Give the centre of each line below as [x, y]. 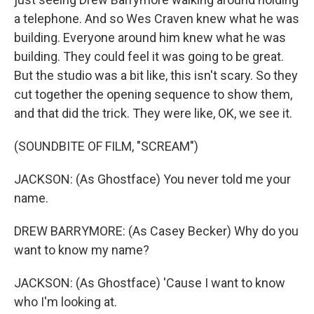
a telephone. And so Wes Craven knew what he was [157, 19]
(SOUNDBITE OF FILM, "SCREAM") [106, 146]
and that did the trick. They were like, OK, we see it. [153, 113]
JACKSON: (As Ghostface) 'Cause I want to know [150, 283]
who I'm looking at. [66, 302]
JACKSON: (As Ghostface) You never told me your [152, 179]
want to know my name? [82, 250]
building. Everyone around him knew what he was [150, 37]
